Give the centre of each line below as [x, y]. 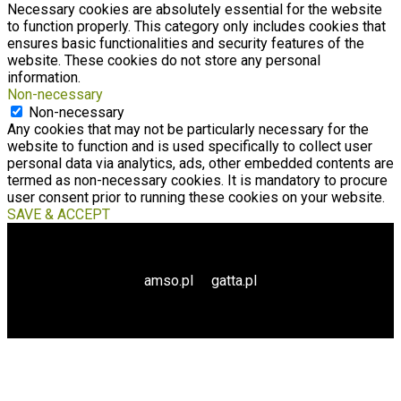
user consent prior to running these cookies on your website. [196, 197]
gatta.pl [234, 280]
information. [44, 77]
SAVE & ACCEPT [59, 214]
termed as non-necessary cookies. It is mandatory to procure [197, 180]
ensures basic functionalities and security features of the [186, 43]
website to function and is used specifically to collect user [190, 146]
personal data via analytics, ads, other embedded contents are [200, 163]
